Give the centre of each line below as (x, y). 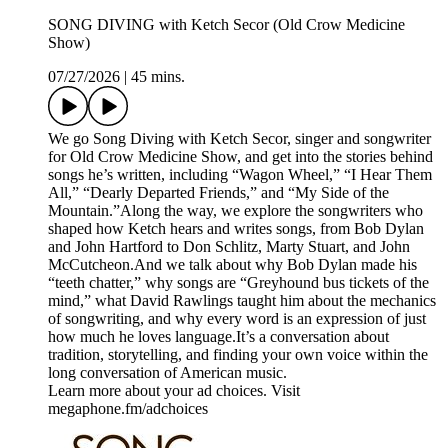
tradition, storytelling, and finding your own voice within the (238, 355)
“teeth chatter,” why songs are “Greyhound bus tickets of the (238, 283)
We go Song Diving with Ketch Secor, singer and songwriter (239, 139)
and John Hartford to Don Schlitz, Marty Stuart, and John (229, 247)
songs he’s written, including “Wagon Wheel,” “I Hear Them (240, 175)
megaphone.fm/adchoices (128, 409)
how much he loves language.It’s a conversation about (218, 337)
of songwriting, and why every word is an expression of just (237, 319)
